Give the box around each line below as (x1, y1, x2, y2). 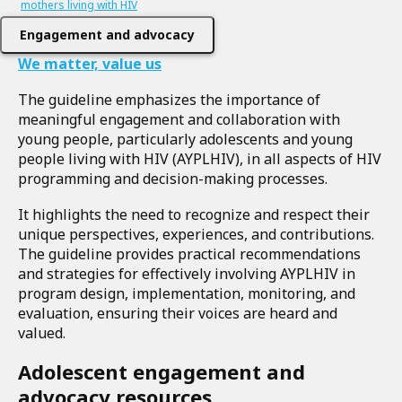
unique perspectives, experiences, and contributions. (18, 224, 374, 244)
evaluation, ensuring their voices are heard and (18, 303, 337, 323)
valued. (18, 323, 66, 343)
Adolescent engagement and (18, 358, 305, 385)
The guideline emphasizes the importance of (18, 90, 320, 109)
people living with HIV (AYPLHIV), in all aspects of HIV (18, 149, 381, 169)
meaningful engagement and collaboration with (18, 109, 340, 129)
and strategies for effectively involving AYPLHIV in (18, 264, 355, 284)
